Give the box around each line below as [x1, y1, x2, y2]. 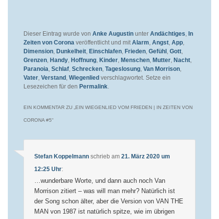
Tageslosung [105, 65, 140, 72]
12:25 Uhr [34, 165, 62, 173]
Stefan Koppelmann [34, 153, 89, 160]
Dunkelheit [56, 47, 86, 55]
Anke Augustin [92, 30, 133, 37]
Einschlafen [88, 47, 122, 55]
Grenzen [23, 56, 47, 64]
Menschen [120, 56, 150, 64]
